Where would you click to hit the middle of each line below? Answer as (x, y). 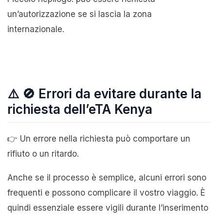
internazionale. (36, 29)
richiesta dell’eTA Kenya (80, 109)
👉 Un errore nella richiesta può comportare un (99, 138)
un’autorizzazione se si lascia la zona (80, 14)
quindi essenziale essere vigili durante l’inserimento (108, 208)
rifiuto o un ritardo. (43, 154)
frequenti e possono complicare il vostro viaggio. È (106, 192)
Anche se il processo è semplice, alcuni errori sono (107, 177)
